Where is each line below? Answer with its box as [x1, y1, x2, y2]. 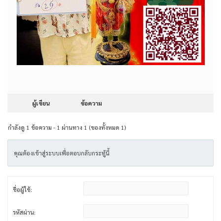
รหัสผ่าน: [13, 208, 36, 217]
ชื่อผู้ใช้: [13, 185, 32, 194]
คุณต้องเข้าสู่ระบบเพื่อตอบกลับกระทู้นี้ [14, 149, 110, 157]
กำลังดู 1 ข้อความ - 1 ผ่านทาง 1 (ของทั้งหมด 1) [8, 123, 126, 132]
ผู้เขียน [32, 99, 50, 108]
